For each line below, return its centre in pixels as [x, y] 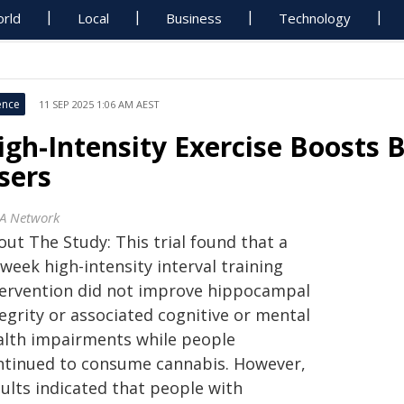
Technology [315, 18]
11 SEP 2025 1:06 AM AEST [99, 104]
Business [194, 18]
